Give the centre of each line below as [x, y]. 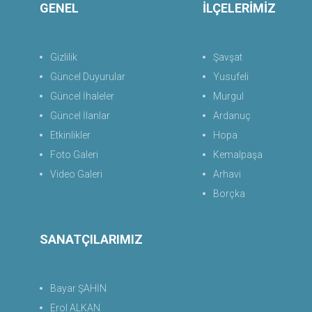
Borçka [229, 194]
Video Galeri [76, 174]
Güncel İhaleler [82, 96]
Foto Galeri [74, 155]
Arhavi [227, 174]
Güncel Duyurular [88, 77]
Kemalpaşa [238, 155]
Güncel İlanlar [80, 116]
